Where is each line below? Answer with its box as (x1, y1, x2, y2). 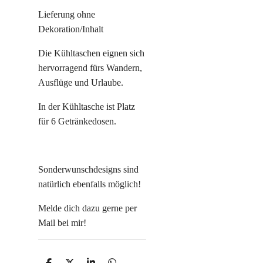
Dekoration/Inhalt (38, 24, 103, 34)
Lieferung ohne (38, 9, 95, 19)
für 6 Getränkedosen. (38, 116, 116, 126)
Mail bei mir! (38, 218, 89, 228)
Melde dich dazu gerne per (38, 203, 137, 213)
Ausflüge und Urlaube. (38, 77, 126, 87)
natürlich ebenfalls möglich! (38, 179, 141, 189)
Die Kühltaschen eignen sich (38, 48, 144, 58)
